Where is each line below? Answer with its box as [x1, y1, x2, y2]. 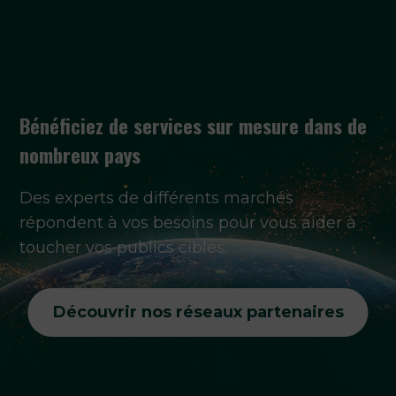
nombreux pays [19, 139, 141, 170]
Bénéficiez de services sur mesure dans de [19, 110, 368, 141]
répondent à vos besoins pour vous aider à [19, 212, 357, 232]
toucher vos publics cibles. [19, 237, 228, 257]
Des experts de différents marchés [19, 187, 294, 208]
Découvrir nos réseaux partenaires [52, 301, 344, 322]
